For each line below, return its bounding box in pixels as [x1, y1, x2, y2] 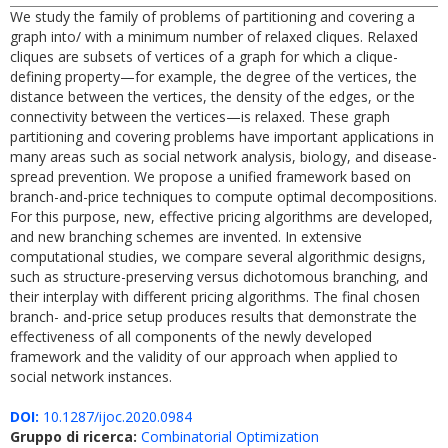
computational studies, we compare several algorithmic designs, [10, 247, 426, 266]
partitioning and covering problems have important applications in [10, 127, 434, 146]
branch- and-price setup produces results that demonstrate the [10, 307, 417, 326]
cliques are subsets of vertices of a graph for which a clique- [10, 47, 398, 66]
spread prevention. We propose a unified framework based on [10, 167, 411, 186]
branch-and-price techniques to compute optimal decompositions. [10, 187, 437, 206]
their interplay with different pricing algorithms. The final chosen [10, 287, 420, 306]
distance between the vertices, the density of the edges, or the [10, 87, 415, 106]
